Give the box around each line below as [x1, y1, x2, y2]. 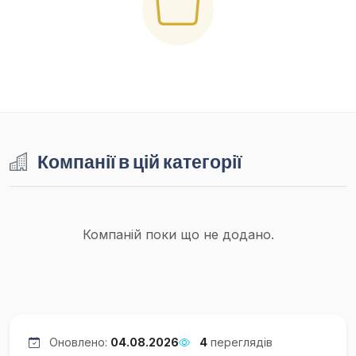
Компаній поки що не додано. [82, 226, 274, 242]
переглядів [207, 335, 273, 349]
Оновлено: [46, 335, 110, 349]
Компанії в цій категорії [34, 150, 242, 173]
